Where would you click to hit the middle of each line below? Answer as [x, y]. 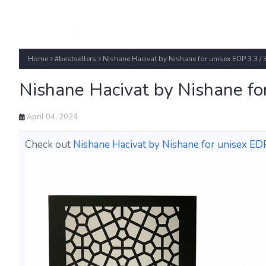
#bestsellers [75, 59]
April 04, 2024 [52, 117]
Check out [49, 145]
